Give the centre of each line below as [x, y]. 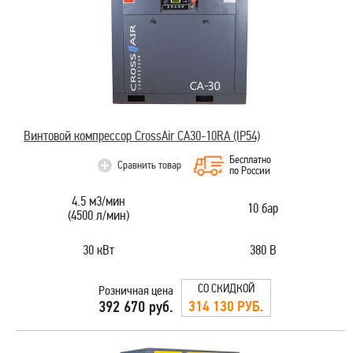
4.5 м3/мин [98, 201]
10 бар [263, 208]
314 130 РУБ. [226, 306]
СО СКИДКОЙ [226, 288]
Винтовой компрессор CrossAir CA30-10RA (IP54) [142, 136]
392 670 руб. [136, 307]
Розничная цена [136, 291]
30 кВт [98, 250]
